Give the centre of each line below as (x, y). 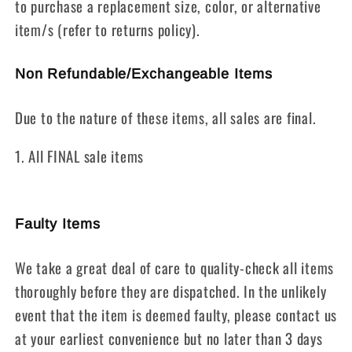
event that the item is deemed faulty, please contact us (176, 315)
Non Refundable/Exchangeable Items (143, 74)
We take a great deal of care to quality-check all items (174, 268)
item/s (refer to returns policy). (107, 30)
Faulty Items (57, 224)
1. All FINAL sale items (79, 156)
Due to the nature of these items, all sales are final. (165, 118)
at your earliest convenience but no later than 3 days (169, 339)
